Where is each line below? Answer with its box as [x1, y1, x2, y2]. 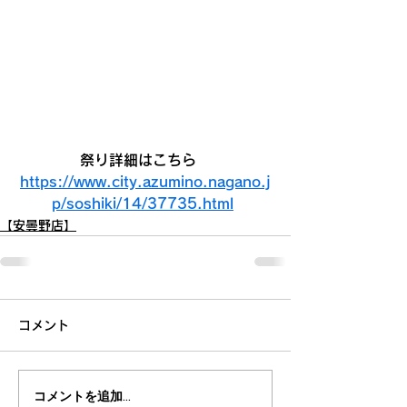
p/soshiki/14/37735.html [52, 196, 233, 212]
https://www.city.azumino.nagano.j [20, 174, 271, 190]
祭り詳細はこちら [80, 153, 211, 168]
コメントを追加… [34, 386, 131, 405]
